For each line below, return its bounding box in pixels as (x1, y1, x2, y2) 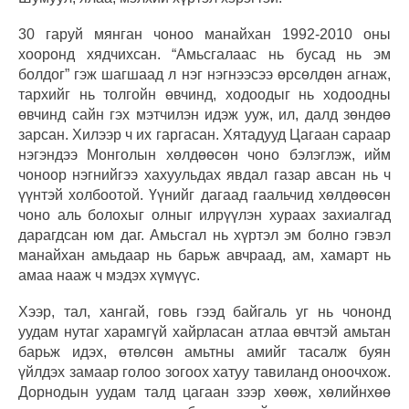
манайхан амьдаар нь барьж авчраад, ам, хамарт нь (18, 246, 391, 263)
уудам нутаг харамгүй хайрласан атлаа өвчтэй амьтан (18, 323, 391, 340)
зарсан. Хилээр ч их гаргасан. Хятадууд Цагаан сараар (18, 126, 391, 142)
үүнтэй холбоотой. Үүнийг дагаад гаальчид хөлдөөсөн (18, 186, 391, 203)
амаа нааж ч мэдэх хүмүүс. (18, 267, 200, 283)
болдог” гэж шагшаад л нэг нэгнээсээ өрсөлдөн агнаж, (18, 66, 391, 82)
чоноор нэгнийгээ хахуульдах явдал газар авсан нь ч (18, 166, 391, 183)
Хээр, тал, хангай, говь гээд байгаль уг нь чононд (18, 303, 391, 320)
